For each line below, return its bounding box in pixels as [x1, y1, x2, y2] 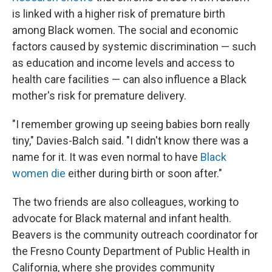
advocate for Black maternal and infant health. [12, 211, 231, 225]
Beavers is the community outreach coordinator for [12, 228, 258, 241]
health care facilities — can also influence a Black [12, 72, 246, 86]
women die [12, 166, 68, 180]
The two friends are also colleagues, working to [12, 195, 239, 208]
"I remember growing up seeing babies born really [12, 117, 250, 131]
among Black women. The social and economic [12, 23, 239, 36]
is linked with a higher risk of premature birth [12, 7, 225, 20]
